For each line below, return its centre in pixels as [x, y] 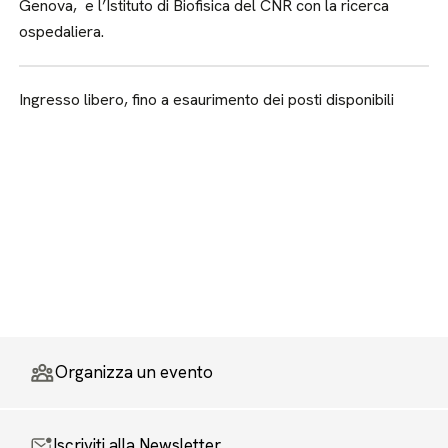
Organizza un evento [134, 372]
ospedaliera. [62, 31]
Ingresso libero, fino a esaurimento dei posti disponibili [207, 99]
